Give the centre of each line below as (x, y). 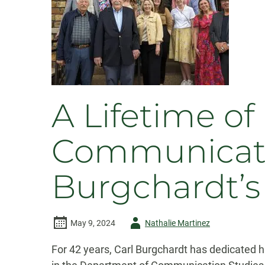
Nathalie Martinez (177, 223)
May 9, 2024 (93, 223)
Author (138, 222)
